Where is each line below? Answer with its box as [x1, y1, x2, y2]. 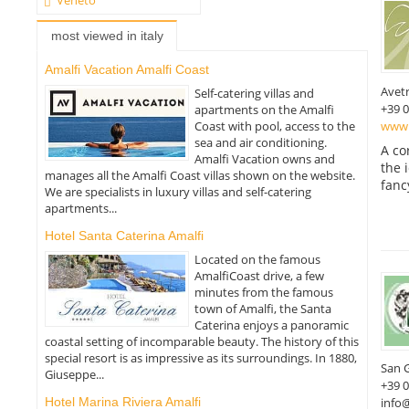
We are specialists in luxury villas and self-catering [44, 183, 311, 200]
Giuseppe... [44, 366, 104, 383]
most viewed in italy [50, 28, 163, 44]
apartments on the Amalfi [194, 100, 335, 118]
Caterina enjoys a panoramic [194, 317, 350, 334]
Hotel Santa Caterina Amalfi [44, 227, 204, 243]
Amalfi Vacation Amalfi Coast [44, 61, 209, 77]
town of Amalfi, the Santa [194, 300, 332, 318]
